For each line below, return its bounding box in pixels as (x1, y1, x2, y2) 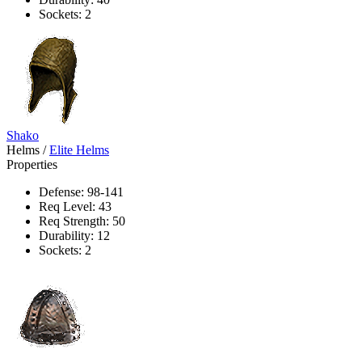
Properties (6, 157, 57, 171)
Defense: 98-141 (39, 184, 124, 199)
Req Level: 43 (39, 199, 112, 213)
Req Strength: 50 (39, 213, 125, 228)
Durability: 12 (39, 228, 110, 242)
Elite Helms (49, 142, 109, 157)
